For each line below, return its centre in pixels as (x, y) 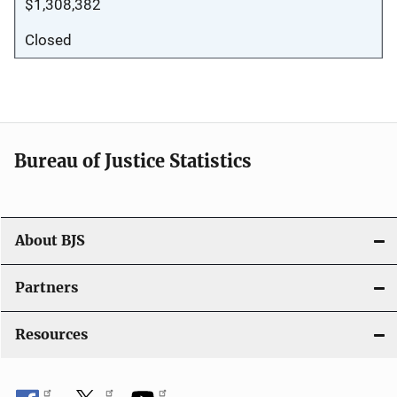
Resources (51, 334)
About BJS (50, 240)
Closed (48, 39)
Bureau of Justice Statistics (133, 160)
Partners (47, 287)
